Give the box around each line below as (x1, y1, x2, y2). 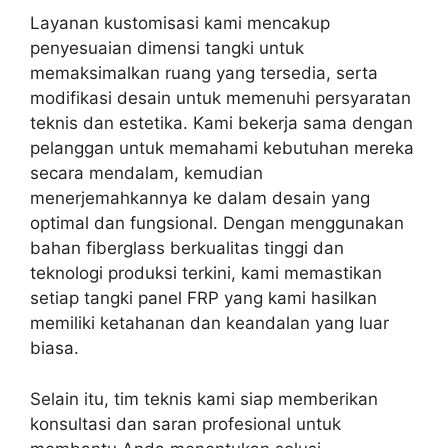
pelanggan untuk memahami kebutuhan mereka (30, 138, 414, 159)
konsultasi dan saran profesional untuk (30, 413, 341, 434)
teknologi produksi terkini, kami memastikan (30, 263, 382, 284)
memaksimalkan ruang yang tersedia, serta (30, 63, 378, 84)
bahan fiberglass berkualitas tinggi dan (30, 238, 344, 259)
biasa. (30, 338, 79, 359)
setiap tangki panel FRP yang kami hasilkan (30, 288, 377, 309)
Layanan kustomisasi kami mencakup (30, 13, 330, 34)
